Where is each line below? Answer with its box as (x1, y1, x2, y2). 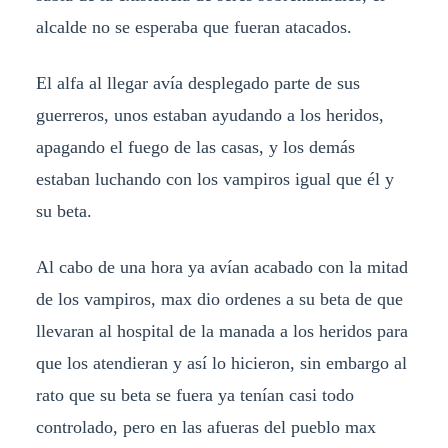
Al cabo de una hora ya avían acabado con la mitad (35, 256, 408, 277)
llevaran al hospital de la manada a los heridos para (35, 320, 408, 341)
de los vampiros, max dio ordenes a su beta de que (35, 288, 403, 309)
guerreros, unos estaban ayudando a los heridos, (35, 104, 384, 125)
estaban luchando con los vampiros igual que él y (35, 168, 394, 189)
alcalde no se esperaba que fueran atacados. (35, 16, 352, 37)
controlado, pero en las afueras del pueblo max (35, 416, 376, 437)
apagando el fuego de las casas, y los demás (35, 136, 355, 157)
